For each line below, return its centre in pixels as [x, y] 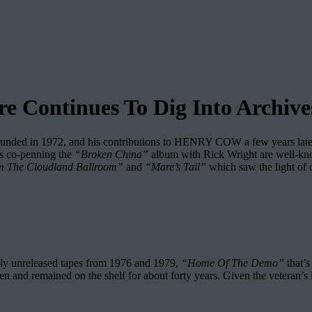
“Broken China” [111, 154]
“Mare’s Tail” [175, 166]
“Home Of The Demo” [233, 263]
